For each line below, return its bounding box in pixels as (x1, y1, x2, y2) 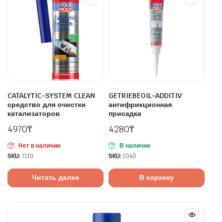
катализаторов (7, 109, 60, 118)
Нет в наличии (18, 141, 60, 150)
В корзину (139, 173, 174, 182)
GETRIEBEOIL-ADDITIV (109, 91, 182, 100)
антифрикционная (109, 100, 172, 109)
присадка (109, 109, 141, 118)
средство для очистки (7, 100, 86, 109)
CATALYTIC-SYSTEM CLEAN (7, 91, 95, 100)
